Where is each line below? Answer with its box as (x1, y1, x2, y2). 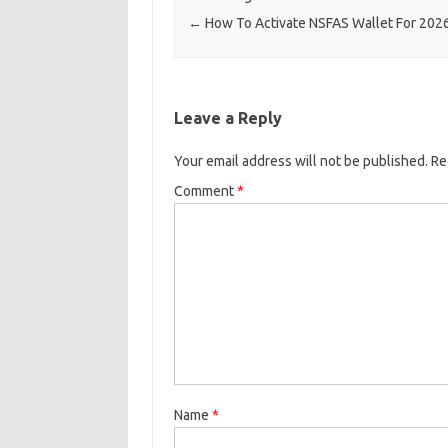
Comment (173, 183, 237, 200)
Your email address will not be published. (173, 153, 428, 170)
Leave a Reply (173, 109, 282, 128)
